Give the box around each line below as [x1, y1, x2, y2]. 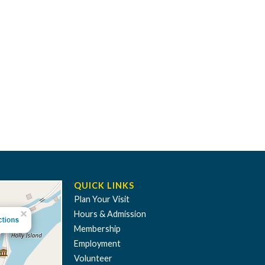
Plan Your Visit [74, 194, 130, 205]
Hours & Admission [74, 209, 146, 219]
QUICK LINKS [74, 180, 134, 191]
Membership [74, 224, 121, 234]
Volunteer [74, 253, 112, 264]
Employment [74, 238, 121, 249]
